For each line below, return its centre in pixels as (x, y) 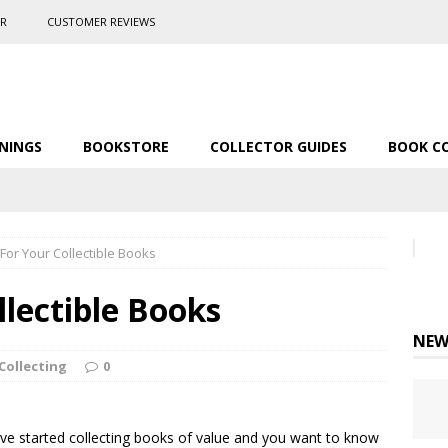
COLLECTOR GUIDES (278, 146)
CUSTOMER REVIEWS (101, 21)
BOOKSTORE (126, 146)
